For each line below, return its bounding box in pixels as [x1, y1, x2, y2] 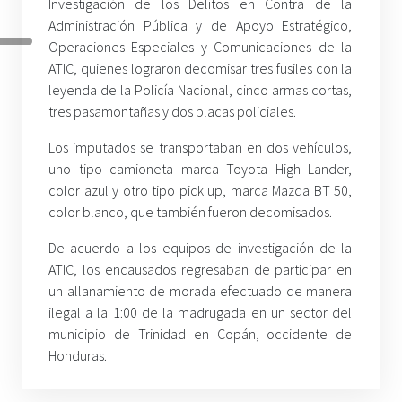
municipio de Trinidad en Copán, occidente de [48, 324, 353, 343]
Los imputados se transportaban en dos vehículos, [48, 137, 353, 156]
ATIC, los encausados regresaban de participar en [48, 259, 353, 278]
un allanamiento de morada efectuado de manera [48, 281, 353, 300]
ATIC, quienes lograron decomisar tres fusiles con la [48, 58, 353, 77]
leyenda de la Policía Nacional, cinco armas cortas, [48, 80, 353, 99]
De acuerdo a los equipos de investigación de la [48, 238, 353, 257]
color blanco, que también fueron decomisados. [48, 202, 332, 221]
